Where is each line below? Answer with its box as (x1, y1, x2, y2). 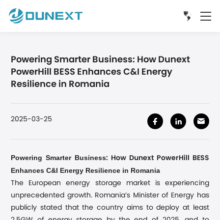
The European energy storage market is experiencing (11, 180, 209, 187)
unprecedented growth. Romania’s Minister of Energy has (11, 192, 209, 199)
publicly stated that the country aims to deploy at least (11, 204, 209, 211)
